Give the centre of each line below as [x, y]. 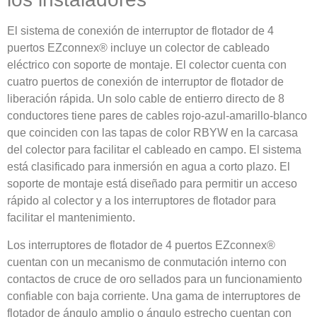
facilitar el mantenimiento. [71, 218]
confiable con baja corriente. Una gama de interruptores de [154, 296]
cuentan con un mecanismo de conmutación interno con [147, 262]
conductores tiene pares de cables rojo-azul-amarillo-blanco [157, 116]
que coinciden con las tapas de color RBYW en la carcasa [152, 133]
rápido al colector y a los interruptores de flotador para [142, 201]
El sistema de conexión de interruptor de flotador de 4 [140, 31]
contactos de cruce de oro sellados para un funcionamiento [155, 279]
